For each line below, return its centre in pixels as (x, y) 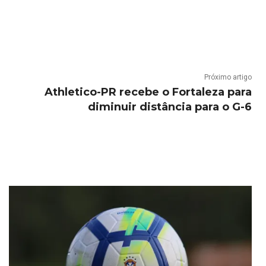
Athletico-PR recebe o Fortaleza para (148, 92)
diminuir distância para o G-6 (170, 107)
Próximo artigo (228, 77)
